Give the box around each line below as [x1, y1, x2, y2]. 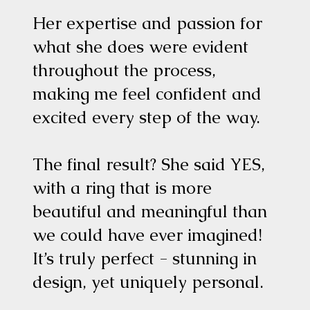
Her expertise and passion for [33, 12, 263, 34]
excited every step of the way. [33, 106, 261, 128]
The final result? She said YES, [33, 153, 266, 175]
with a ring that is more [33, 176, 212, 199]
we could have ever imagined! [33, 224, 263, 246]
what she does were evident [33, 35, 249, 57]
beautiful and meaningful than [33, 200, 268, 222]
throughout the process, [33, 59, 217, 81]
